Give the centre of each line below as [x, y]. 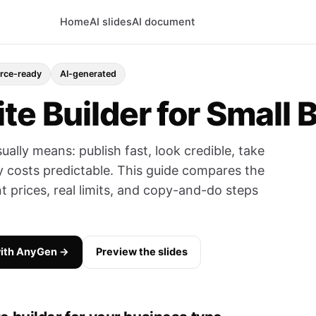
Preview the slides [142, 252]
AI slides [111, 22]
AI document [164, 22]
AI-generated [88, 74]
